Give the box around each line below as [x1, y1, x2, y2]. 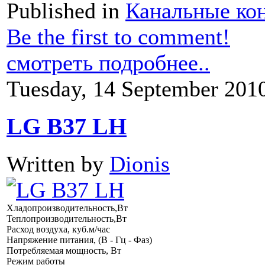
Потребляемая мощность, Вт [7, 245, 121, 256]
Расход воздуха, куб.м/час [7, 224, 110, 235]
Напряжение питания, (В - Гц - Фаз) [7, 235, 152, 245]
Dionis [109, 151, 170, 177]
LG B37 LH [7, 113, 127, 140]
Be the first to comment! [7, 24, 230, 49]
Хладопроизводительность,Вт [7, 203, 128, 214]
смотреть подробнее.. [7, 50, 210, 75]
